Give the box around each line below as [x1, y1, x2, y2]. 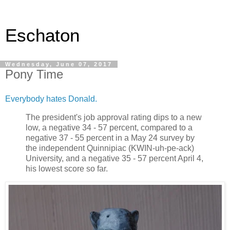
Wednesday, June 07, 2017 [5, 61, 112, 67]
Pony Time [5, 67, 63, 81]
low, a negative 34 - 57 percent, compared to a [26, 123, 193, 132]
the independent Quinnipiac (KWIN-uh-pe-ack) [26, 143, 194, 152]
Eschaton [5, 26, 80, 45]
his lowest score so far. [26, 164, 108, 173]
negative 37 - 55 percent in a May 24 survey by [26, 133, 195, 142]
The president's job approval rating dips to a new [26, 112, 202, 122]
